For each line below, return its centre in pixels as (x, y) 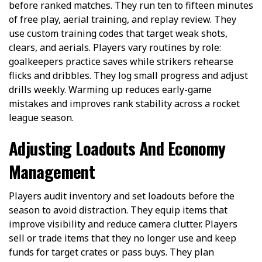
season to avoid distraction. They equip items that (118, 210)
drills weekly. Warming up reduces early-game (110, 89)
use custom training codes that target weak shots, (118, 33)
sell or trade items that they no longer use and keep (123, 238)
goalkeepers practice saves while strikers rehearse (121, 61)
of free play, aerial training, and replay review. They (123, 19)
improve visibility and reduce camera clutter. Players (123, 224)
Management (52, 171)
